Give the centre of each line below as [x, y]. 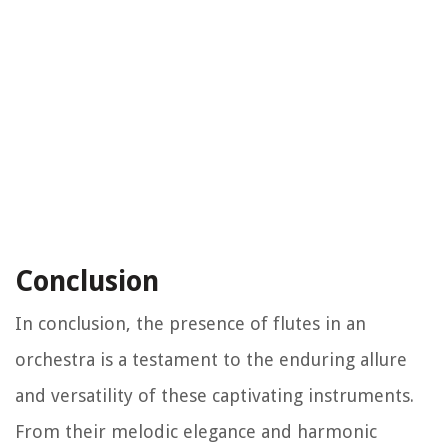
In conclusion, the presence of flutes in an [190, 323]
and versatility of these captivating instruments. [214, 395]
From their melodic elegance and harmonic [196, 431]
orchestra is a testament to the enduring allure [211, 359]
